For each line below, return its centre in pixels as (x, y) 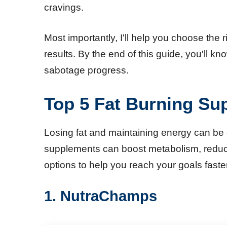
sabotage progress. (86, 70)
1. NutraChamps (101, 196)
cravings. (64, 7)
